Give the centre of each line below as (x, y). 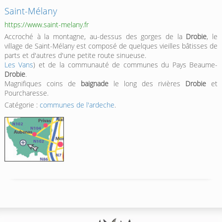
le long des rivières (147, 84)
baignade (94, 84)
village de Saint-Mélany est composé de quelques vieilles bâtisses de (111, 46)
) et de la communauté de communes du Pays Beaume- (126, 65)
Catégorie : (22, 105)
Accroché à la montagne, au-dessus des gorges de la (95, 37)
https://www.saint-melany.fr (46, 25)
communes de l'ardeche (77, 105)
